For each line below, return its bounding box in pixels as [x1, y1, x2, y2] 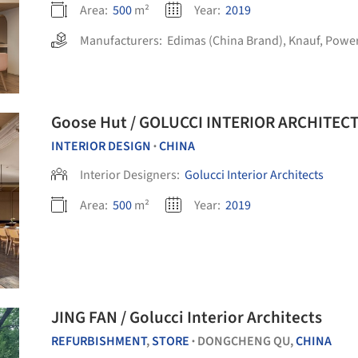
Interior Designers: [80, 166, 182, 184]
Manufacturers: [80, 32, 167, 50]
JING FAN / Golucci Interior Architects [121, 305, 322, 329]
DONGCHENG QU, [197, 332, 296, 350]
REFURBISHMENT [51, 332, 146, 350]
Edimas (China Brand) [167, 32, 283, 50]
